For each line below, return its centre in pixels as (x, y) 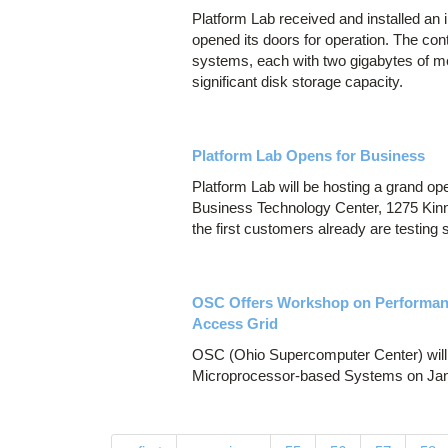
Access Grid (235, 324)
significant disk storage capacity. (297, 82)
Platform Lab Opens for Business (308, 156)
